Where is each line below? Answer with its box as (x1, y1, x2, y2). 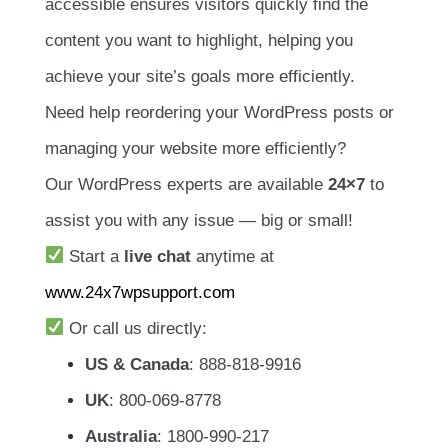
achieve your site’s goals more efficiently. (45, 66, 355, 86)
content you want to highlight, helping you (45, 30, 353, 50)
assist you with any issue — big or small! (45, 210, 353, 230)
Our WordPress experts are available (45, 174, 328, 194)
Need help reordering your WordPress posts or (45, 102, 394, 122)
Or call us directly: (64, 318, 208, 338)
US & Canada (85, 354, 189, 374)
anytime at (191, 246, 275, 266)
